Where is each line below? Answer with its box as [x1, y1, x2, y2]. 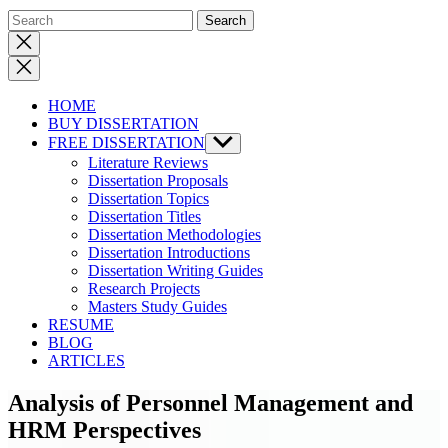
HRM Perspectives [8, 416, 201, 443]
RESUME [48, 316, 114, 333]
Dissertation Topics [88, 190, 209, 207]
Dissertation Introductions [88, 244, 250, 261]
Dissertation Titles [88, 208, 201, 225]
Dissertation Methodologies [88, 226, 261, 243]
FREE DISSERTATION [48, 134, 205, 151]
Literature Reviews [88, 154, 208, 171]
